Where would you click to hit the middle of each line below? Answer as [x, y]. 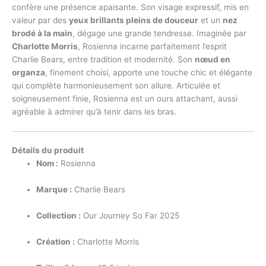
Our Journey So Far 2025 [130, 216]
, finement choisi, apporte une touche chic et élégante [149, 73]
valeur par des [40, 20]
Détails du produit [48, 151]
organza [28, 73]
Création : [56, 242]
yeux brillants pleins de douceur [134, 20]
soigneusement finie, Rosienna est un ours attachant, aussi [125, 99]
